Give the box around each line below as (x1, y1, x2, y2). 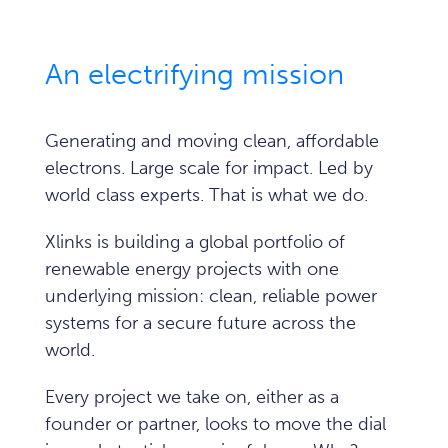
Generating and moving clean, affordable (45, 130, 379, 152)
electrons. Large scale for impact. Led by (45, 157, 373, 179)
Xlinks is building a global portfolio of (45, 231, 345, 253)
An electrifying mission (45, 57, 344, 92)
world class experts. (45, 184, 204, 206)
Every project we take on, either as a (45, 386, 339, 408)
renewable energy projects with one (45, 258, 339, 280)
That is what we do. (204, 184, 368, 206)
